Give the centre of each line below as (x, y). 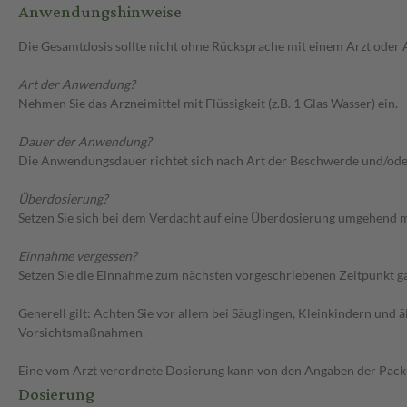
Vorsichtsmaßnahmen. (82, 333)
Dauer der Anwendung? (85, 142)
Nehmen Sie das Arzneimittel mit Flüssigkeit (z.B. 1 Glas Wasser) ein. (208, 104)
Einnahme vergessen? (78, 256)
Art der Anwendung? (77, 84)
